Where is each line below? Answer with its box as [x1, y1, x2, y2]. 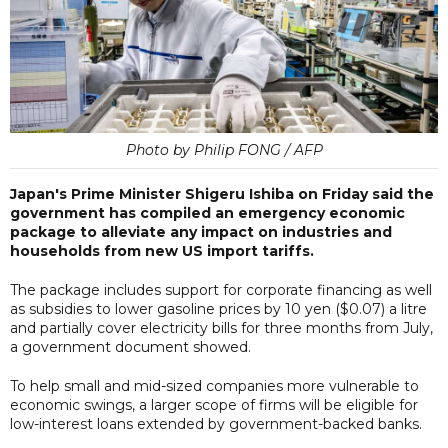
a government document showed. [10, 337, 251, 356]
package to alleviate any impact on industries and [10, 222, 392, 241]
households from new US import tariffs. [10, 241, 314, 260]
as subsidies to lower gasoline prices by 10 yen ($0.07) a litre [10, 299, 427, 318]
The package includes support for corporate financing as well [10, 280, 432, 299]
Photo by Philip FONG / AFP [125, 140, 323, 159]
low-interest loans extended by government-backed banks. [10, 414, 422, 433]
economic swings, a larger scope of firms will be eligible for [10, 395, 418, 414]
